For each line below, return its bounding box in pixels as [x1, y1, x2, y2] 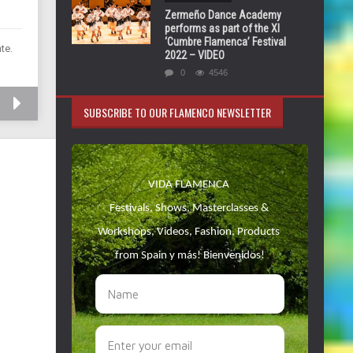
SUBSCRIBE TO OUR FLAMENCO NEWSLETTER [84, 104, 271, 121]
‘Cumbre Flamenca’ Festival [165, 35, 286, 48]
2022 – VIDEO [165, 49, 225, 61]
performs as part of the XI [165, 22, 280, 35]
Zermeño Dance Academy [165, 9, 281, 21]
